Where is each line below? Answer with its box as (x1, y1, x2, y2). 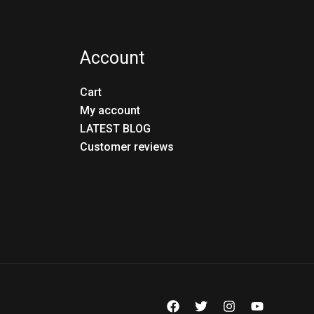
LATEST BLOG (79, 121, 151, 135)
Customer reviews (79, 139, 174, 153)
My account (79, 103, 140, 117)
